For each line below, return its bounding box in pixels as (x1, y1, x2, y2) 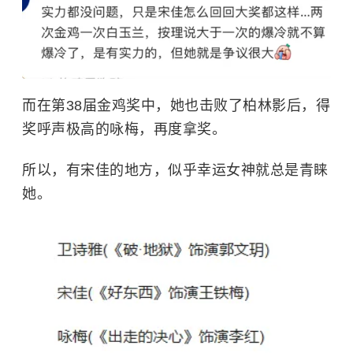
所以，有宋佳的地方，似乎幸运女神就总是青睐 (22, 162, 329, 179)
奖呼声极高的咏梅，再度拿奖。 (22, 121, 226, 138)
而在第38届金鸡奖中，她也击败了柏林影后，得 (22, 98, 330, 114)
